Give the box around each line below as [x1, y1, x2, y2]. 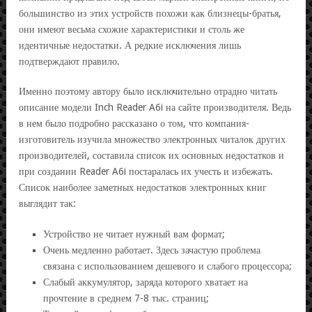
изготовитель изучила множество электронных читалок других [19, 134, 286, 145]
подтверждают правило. [19, 56, 120, 67]
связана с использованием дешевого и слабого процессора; [43, 260, 292, 272]
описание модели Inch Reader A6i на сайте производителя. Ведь [19, 102, 291, 113]
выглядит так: [19, 198, 76, 209]
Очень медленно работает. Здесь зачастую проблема [43, 244, 260, 256]
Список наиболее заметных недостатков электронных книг [19, 182, 267, 193]
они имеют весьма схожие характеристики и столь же [19, 24, 244, 35]
